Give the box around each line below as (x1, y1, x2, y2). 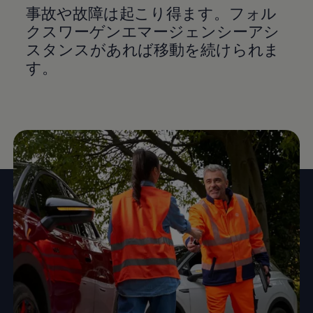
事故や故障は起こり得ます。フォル (26, 3, 277, 22)
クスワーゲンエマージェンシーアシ (26, 21, 280, 41)
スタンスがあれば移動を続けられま (26, 39, 280, 59)
